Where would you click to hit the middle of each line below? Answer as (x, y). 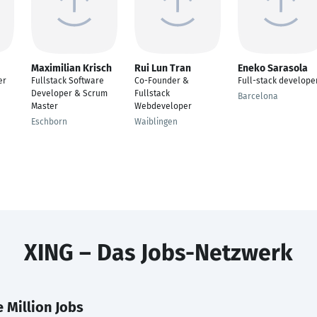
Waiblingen (156, 122)
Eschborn (49, 122)
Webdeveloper (163, 106)
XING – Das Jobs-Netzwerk (158, 253)
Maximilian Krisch (71, 68)
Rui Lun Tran (163, 68)
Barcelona (258, 96)
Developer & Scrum (69, 93)
